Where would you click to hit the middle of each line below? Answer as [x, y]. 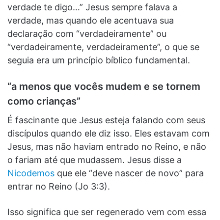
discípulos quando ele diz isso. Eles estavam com [109, 133]
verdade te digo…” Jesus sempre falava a [92, 7]
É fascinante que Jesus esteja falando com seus [106, 120]
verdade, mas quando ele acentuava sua [91, 20]
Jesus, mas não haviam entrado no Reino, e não [107, 146]
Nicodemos [31, 173]
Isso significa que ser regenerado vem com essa [107, 212]
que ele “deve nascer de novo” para [129, 173]
